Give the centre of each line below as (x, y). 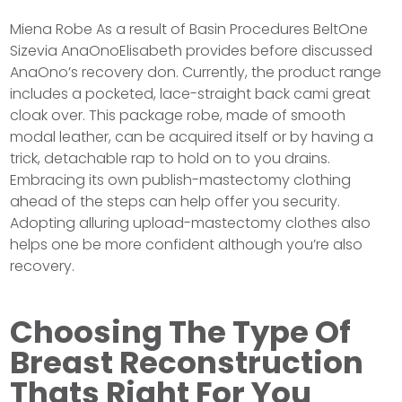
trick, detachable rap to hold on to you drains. (170, 158)
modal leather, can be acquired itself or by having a (192, 136)
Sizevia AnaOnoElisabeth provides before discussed (192, 50)
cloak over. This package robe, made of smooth (178, 115)
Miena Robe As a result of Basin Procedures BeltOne (189, 29)
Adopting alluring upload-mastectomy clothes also (191, 223)
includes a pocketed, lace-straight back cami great (191, 93)
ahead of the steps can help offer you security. (175, 201)
